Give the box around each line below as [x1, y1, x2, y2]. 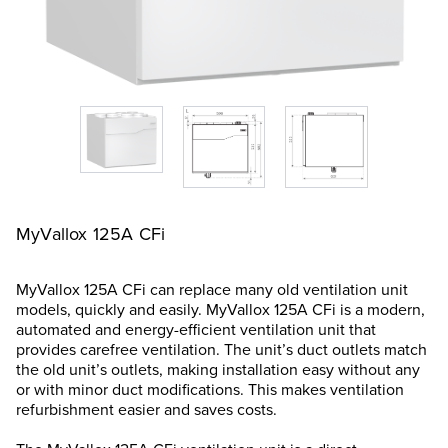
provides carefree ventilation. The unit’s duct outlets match [16, 338, 427, 362]
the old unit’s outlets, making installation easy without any [16, 358, 420, 382]
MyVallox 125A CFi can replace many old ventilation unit [16, 278, 408, 302]
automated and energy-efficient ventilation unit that [16, 318, 376, 342]
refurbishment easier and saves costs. [16, 398, 277, 422]
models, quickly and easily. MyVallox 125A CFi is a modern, [16, 298, 425, 322]
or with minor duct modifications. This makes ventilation [16, 378, 404, 402]
